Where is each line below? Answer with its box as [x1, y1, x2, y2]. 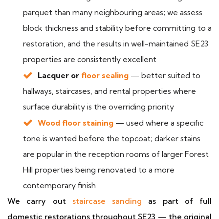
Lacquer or [38, 70, 81, 80]
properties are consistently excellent [23, 54, 156, 64]
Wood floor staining [38, 118, 113, 128]
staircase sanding [72, 196, 142, 206]
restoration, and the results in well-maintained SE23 [23, 39, 208, 48]
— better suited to [129, 70, 200, 80]
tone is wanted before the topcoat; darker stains [23, 133, 200, 143]
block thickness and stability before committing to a [23, 23, 212, 33]
